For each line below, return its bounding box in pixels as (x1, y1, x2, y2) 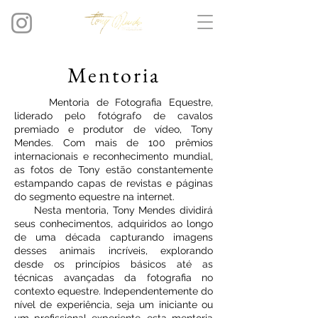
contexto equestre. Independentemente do (14, 285, 213, 297)
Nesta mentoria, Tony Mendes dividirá (14, 204, 213, 216)
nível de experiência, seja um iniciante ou (14, 299, 213, 310)
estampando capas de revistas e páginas (14, 177, 213, 189)
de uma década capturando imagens (14, 231, 213, 243)
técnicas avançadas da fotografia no (14, 272, 213, 283)
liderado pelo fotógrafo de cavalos (14, 110, 213, 121)
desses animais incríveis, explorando (14, 245, 213, 256)
